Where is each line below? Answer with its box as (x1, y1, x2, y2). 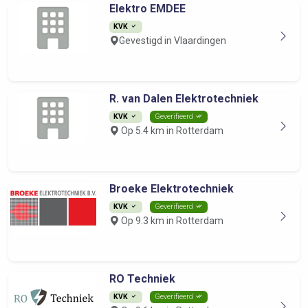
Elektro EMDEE (109, 2, 186, 15)
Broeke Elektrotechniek (109, 182, 234, 195)
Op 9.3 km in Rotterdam (118, 215, 223, 226)
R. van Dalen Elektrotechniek (109, 92, 258, 105)
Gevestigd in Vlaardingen (118, 35, 226, 46)
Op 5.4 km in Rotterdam (118, 125, 223, 136)
